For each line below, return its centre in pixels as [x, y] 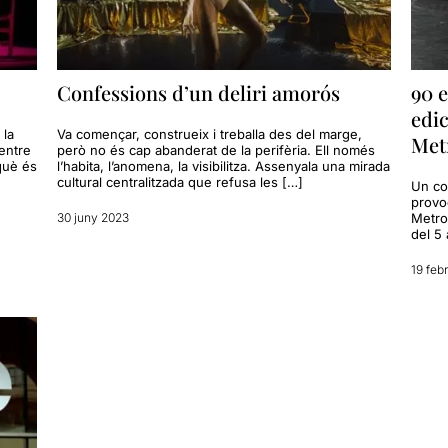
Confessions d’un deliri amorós [199, 92]
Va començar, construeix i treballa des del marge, [210, 133]
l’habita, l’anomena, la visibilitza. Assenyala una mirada [224, 165]
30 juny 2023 [93, 217]
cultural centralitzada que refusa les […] [180, 181]
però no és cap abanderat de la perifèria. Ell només [216, 149]
